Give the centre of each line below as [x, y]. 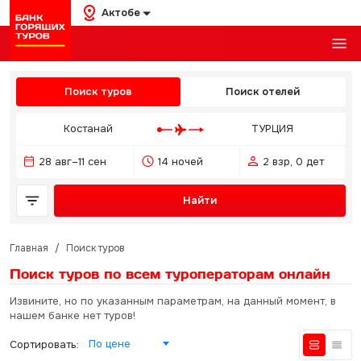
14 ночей [180, 162]
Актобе [120, 12]
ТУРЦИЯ [273, 129]
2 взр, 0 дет [293, 162]
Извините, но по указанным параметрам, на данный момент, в [172, 301]
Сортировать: [44, 344]
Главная [29, 248]
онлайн [304, 274]
